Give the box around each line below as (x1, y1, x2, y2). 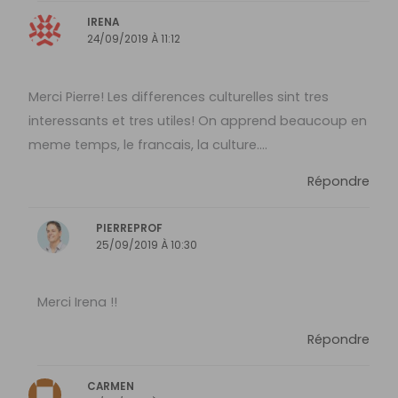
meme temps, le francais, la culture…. (28, 135, 268, 154)
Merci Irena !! (36, 293, 117, 312)
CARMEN (87, 379, 135, 394)
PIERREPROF (96, 221, 163, 236)
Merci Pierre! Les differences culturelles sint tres (28, 87, 330, 106)
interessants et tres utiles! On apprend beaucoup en (28, 111, 368, 130)
